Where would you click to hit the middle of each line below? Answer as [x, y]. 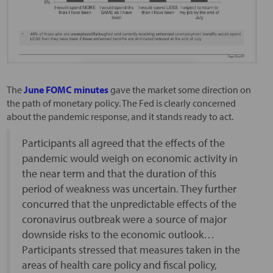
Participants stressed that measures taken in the [131, 249]
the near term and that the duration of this [119, 173]
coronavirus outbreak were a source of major [124, 219]
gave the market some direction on [180, 89]
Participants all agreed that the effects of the [123, 143]
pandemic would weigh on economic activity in [129, 158]
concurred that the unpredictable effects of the [129, 204]
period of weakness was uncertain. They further [129, 188]
